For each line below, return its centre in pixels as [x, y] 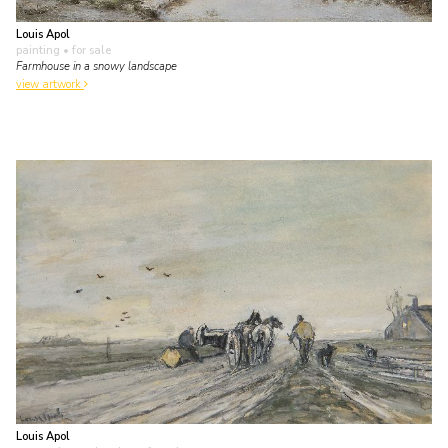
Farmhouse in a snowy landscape [96, 66]
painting [38, 50]
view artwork [50, 85]
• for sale [85, 50]
